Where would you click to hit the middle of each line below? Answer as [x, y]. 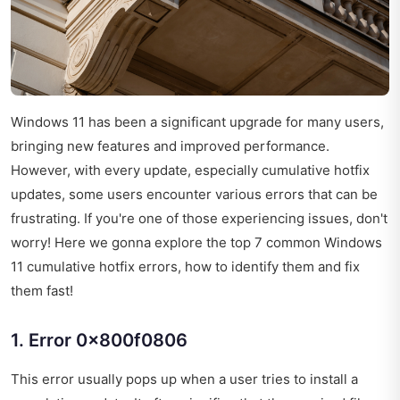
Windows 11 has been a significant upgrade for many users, [197, 121]
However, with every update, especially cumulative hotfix [190, 170]
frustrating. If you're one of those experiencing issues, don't [199, 218]
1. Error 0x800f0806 [99, 340]
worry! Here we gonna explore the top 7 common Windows [196, 242]
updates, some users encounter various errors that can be [194, 194]
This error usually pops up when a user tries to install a [184, 379]
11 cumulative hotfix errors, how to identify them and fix [185, 266]
